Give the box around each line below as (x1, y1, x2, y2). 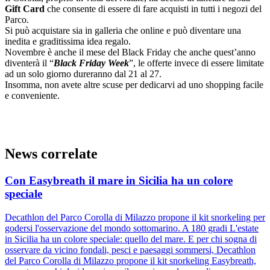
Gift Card (5, 4, 45, 14)
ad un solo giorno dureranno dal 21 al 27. (5, 69, 162, 80)
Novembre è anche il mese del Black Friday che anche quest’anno (5, 47, 256, 58)
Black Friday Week (54, 58, 129, 69)
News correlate (5, 146, 98, 162)
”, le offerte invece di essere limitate (129, 58, 264, 69)
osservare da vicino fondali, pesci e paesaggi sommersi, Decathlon (5, 244, 256, 255)
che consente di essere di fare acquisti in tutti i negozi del (45, 4, 262, 14)
